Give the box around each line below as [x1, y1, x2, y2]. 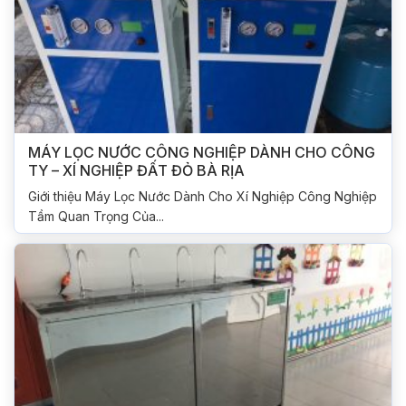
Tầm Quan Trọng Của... [28, 208, 164, 225]
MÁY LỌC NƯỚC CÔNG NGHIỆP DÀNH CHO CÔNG [28, 143, 375, 162]
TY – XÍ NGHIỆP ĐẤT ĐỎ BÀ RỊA [28, 161, 245, 180]
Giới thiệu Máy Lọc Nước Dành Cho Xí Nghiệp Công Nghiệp [28, 188, 377, 205]
